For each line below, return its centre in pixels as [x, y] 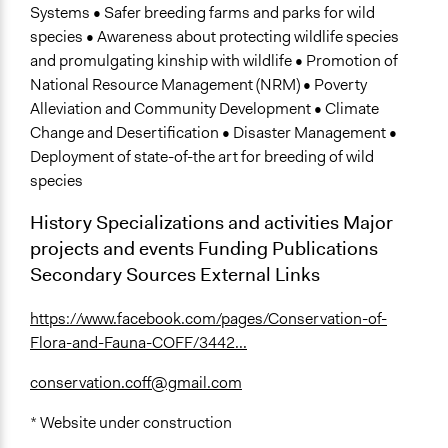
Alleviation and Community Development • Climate [204, 109]
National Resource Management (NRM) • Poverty [198, 85]
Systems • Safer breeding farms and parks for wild [202, 13]
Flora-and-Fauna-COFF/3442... [138, 342]
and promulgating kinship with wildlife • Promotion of [214, 61]
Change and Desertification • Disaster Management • [213, 133]
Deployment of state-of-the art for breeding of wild [202, 157]
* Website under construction [131, 422]
